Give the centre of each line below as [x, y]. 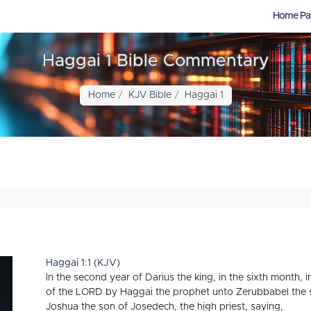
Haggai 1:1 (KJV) [83, 263]
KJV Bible [150, 95]
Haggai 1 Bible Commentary [155, 61]
